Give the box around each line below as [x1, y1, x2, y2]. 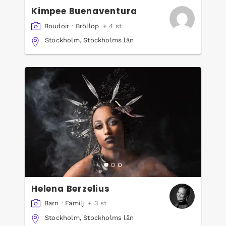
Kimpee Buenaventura [31, 5, 138, 18]
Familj [65, 199, 84, 207]
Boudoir [44, 22, 70, 30]
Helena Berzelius [31, 182, 110, 195]
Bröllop [75, 22, 99, 30]
